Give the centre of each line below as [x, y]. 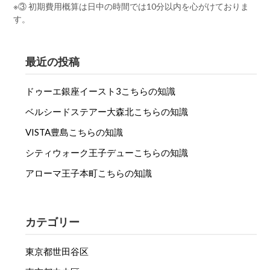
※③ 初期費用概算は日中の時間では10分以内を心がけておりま [131, 6]
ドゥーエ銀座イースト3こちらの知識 [101, 91]
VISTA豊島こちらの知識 [74, 132]
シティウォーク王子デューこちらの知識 [107, 153]
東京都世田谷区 [57, 252]
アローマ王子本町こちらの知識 [89, 173]
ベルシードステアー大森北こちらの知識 [107, 112]
